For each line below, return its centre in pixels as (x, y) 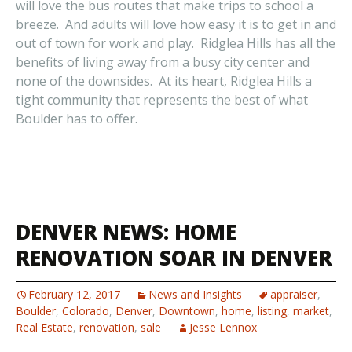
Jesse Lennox (223, 327)
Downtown (187, 311)
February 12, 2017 (74, 294)
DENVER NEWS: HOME (126, 232)
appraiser (294, 294)
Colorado (86, 311)
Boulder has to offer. (77, 119)
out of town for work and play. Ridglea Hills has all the (176, 43)
